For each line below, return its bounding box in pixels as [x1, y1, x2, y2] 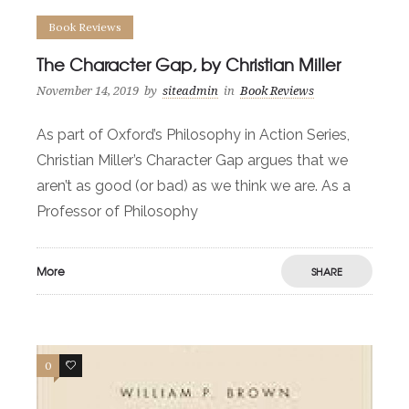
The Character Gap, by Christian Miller [37, 52, 341, 78]
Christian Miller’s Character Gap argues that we [37, 152, 348, 170]
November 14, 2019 [37, 84, 139, 99]
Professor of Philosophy [37, 203, 198, 221]
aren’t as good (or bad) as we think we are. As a [37, 177, 351, 195]
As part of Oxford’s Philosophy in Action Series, [37, 126, 350, 144]
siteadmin [163, 84, 218, 99]
